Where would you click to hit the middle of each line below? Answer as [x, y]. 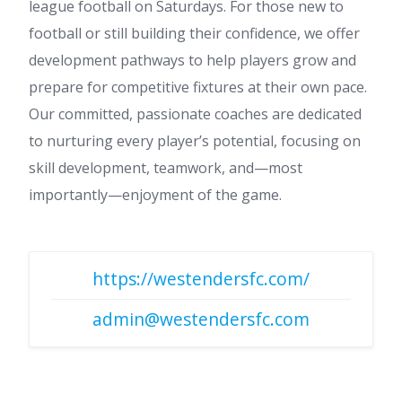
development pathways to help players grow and [192, 60]
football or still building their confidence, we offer [194, 33]
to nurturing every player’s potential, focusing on [195, 141]
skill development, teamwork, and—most [166, 168]
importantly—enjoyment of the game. [155, 195]
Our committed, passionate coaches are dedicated [195, 114]
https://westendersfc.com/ [201, 279]
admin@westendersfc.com [201, 319]
